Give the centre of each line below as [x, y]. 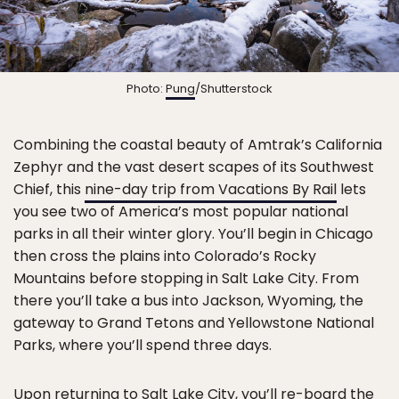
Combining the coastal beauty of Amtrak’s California [198, 145]
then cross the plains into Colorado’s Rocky [165, 256]
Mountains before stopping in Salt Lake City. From [186, 279]
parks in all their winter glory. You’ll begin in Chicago [193, 234]
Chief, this [49, 190]
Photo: [146, 89]
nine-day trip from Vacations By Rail [211, 190]
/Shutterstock [234, 89]
